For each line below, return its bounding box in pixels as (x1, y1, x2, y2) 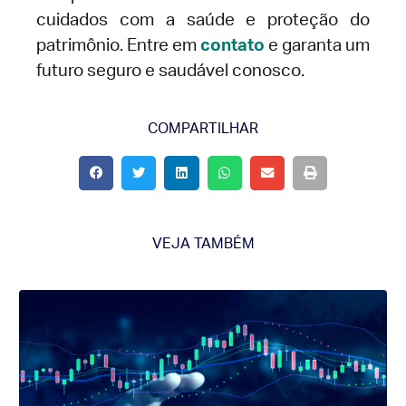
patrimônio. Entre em (36, 37, 200, 55)
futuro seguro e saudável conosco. (36, 63, 304, 81)
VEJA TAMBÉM (151, 237, 255, 252)
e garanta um (265, 37, 370, 55)
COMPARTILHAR (148, 121, 258, 137)
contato (200, 37, 265, 55)
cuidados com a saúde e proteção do (36, 12, 370, 30)
